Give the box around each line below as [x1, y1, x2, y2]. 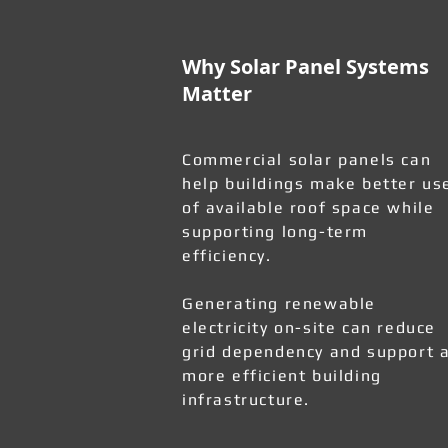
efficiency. [182, 246, 272, 265]
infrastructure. [182, 390, 310, 409]
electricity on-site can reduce [182, 318, 437, 337]
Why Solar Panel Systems [182, 53, 429, 80]
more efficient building [182, 366, 382, 385]
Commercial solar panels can [182, 150, 432, 169]
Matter [182, 80, 252, 107]
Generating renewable [182, 294, 377, 313]
